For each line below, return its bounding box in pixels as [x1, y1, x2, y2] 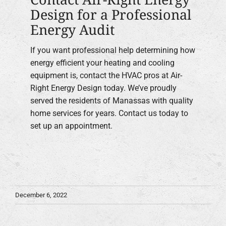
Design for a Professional [30, 5, 191, 24]
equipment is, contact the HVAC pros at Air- [30, 71, 182, 81]
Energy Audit [30, 20, 115, 39]
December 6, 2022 [15, 191, 67, 199]
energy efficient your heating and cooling [30, 58, 175, 68]
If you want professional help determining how [30, 45, 195, 55]
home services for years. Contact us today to [30, 108, 188, 119]
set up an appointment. [30, 121, 112, 131]
